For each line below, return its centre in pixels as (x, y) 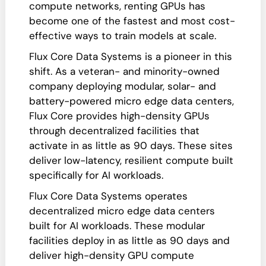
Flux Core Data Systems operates (108, 196)
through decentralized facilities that (114, 131)
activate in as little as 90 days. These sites (131, 145)
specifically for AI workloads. (96, 175)
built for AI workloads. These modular (117, 226)
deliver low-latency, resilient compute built (131, 160)
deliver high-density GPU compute (112, 255)
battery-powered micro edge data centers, (132, 101)
